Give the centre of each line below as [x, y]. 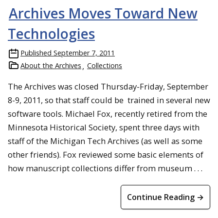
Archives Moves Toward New [103, 13]
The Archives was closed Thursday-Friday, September [108, 86]
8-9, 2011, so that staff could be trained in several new [109, 100]
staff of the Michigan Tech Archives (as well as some [105, 141]
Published [36, 53]
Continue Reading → [165, 197]
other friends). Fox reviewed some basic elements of [106, 154]
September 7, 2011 [84, 53]
